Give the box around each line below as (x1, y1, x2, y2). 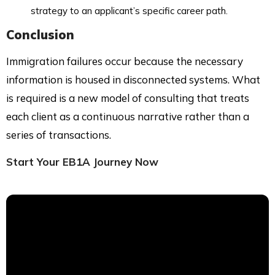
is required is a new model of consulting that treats (6, 91, 249, 104)
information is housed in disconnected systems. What (6, 72, 260, 86)
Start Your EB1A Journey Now (6, 155, 158, 168)
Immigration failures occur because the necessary (6, 54, 243, 68)
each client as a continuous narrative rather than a (6, 109, 249, 123)
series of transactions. (6, 128, 111, 141)
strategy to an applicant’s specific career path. (31, 4, 228, 17)
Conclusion (6, 26, 74, 42)
